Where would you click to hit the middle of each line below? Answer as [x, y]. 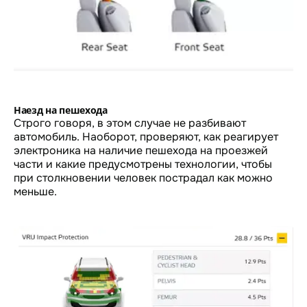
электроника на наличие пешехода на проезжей [141, 150]
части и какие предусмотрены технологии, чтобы [143, 164]
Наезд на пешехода [61, 110]
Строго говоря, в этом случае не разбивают [130, 123]
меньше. [35, 191]
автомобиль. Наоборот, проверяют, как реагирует [146, 136]
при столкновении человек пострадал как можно [143, 177]
